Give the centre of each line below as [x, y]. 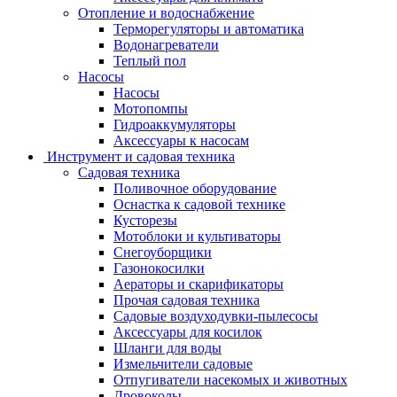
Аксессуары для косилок [188, 331]
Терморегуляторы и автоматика [209, 28]
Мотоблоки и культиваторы [197, 236]
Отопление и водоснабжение [166, 12]
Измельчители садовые [183, 363]
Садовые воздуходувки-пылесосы [216, 315]
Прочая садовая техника [187, 300]
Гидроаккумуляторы [175, 124]
